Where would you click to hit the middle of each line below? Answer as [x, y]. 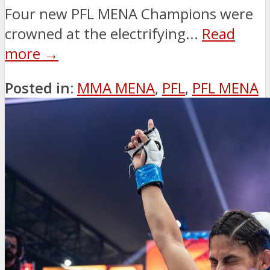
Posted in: [39, 87]
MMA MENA [116, 87]
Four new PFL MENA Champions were [129, 13]
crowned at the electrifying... [103, 33]
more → [32, 53]
